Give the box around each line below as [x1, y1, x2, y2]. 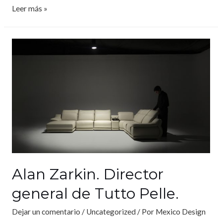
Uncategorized [86, 207, 136, 217]
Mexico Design [155, 207, 206, 217]
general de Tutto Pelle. [11, 184, 179, 203]
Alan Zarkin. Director [11, 165, 164, 184]
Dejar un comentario [11, 207, 80, 217]
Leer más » [11, 3, 48, 13]
